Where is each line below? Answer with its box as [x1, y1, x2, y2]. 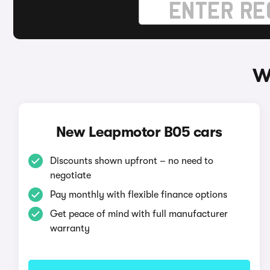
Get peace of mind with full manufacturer [49, 209, 228, 219]
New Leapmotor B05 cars [55, 124, 222, 140]
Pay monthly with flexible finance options [49, 189, 227, 200]
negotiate [49, 170, 91, 181]
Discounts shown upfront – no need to [49, 155, 213, 166]
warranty [49, 223, 90, 234]
